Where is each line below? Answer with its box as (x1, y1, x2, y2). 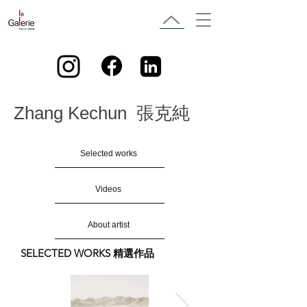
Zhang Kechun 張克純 (14, 103, 190, 123)
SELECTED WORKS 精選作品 (21, 247, 154, 260)
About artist (87, 219, 130, 230)
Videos (95, 184, 121, 194)
